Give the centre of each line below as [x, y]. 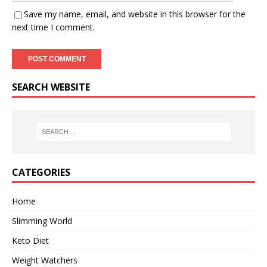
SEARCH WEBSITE [51, 87]
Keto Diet [30, 240]
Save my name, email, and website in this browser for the [135, 14]
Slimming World [42, 221]
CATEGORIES [41, 172]
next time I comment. [53, 27]
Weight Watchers [45, 260]
